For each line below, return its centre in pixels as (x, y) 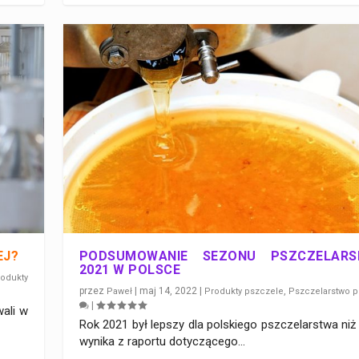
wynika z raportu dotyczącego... (162, 341)
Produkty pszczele (244, 291)
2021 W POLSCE (130, 269)
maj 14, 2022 (168, 290)
